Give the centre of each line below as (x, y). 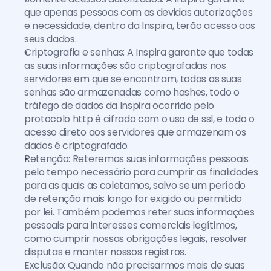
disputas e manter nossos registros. (105, 252)
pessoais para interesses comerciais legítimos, (131, 225)
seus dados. (51, 39)
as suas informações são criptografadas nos (125, 66)
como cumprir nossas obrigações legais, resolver (136, 239)
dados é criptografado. (77, 145)
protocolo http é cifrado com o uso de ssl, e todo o (139, 119)
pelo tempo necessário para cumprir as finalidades (141, 172)
